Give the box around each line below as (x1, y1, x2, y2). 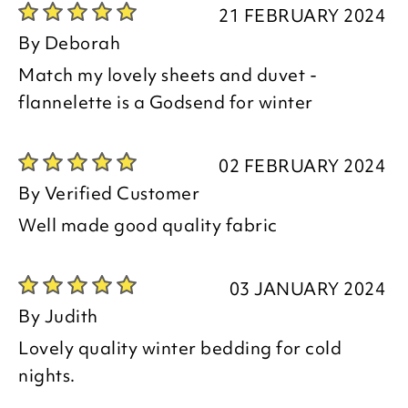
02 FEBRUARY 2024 (219, 154, 385, 178)
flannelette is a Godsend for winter (18, 90, 313, 114)
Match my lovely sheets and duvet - (18, 63, 317, 87)
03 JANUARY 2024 (229, 277, 385, 301)
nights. (18, 363, 76, 387)
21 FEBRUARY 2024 (219, 4, 385, 27)
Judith (44, 304, 98, 328)
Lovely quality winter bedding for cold (18, 336, 342, 360)
